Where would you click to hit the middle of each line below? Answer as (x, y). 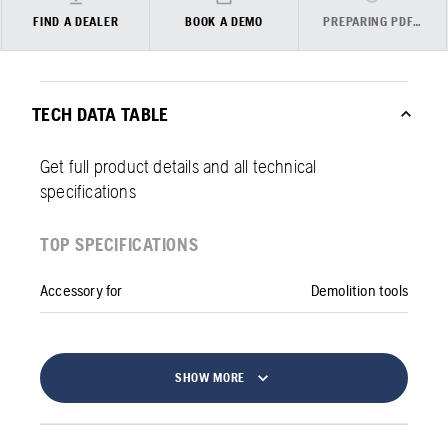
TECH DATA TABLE (100, 113)
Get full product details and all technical (178, 165)
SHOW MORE (210, 377)
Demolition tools (359, 290)
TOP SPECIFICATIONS (119, 244)
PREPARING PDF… (372, 21)
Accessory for (81, 290)
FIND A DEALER (76, 21)
